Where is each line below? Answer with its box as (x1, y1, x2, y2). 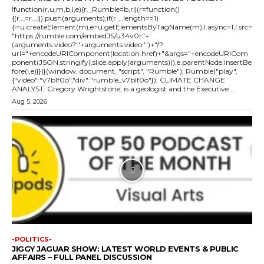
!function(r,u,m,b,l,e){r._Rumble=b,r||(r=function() (12, 4, 180, 14)
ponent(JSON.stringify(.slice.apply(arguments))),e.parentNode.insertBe (12, 57, 252, 67)
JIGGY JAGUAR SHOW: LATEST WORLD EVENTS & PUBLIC (12, 244, 239, 254)
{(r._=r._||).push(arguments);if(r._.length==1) (12, 13, 159, 22)
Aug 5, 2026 (12, 97, 47, 105)
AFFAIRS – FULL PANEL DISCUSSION (12, 252, 152, 262)
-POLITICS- (12, 235, 52, 244)
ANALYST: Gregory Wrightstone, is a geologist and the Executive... (183, 84, 234, 93)
